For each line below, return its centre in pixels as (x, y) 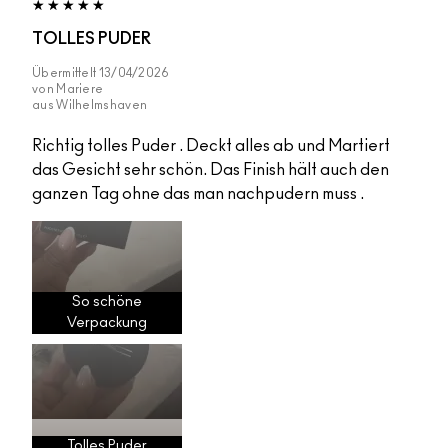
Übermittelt (65, 73)
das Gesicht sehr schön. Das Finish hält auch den (210, 170)
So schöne (107, 302)
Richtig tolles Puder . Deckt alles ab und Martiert (211, 146)
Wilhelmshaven (102, 105)
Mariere (80, 89)
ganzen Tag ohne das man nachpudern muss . (198, 194)
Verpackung (107, 323)
